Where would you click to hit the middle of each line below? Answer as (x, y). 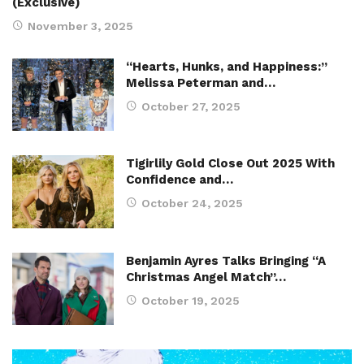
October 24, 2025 (192, 204)
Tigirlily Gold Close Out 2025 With (230, 164)
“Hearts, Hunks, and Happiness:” (227, 66)
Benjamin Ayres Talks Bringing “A (226, 260)
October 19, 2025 (191, 300)
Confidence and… (180, 180)
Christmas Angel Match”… (206, 277)
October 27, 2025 (191, 106)
